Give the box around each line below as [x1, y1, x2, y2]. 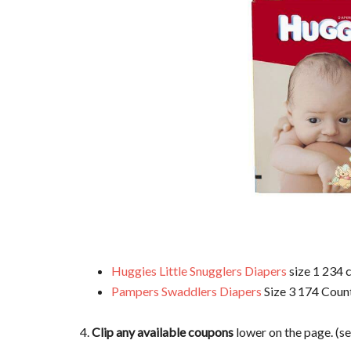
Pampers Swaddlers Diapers [111, 284, 262, 299]
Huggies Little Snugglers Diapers [111, 263, 287, 279]
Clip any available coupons [92, 324, 233, 340]
